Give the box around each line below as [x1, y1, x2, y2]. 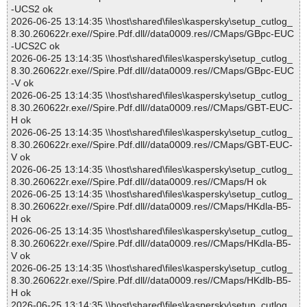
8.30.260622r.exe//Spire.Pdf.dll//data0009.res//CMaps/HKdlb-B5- [11, 275, 291, 286]
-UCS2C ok [11, 40, 60, 52]
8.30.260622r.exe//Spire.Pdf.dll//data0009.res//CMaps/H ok [11, 176, 267, 188]
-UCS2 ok [11, 3, 53, 15]
